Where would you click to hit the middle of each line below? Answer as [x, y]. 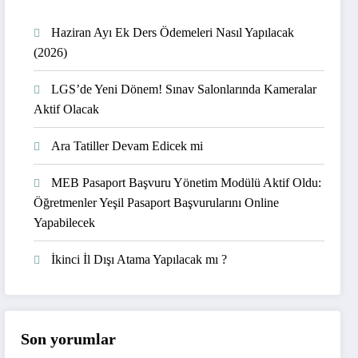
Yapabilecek [65, 223]
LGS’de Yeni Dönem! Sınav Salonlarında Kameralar [184, 89]
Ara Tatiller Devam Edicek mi [127, 146]
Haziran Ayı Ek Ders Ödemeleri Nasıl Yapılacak [173, 33]
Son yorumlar [69, 338]
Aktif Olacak [67, 109]
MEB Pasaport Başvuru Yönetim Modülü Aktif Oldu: [187, 183]
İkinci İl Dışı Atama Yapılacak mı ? [139, 260]
